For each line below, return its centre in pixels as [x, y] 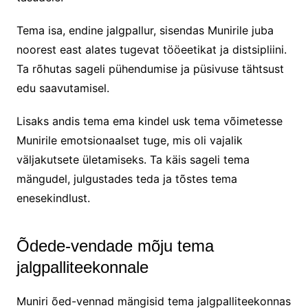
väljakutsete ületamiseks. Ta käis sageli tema [133, 159]
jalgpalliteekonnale [82, 267]
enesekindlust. [53, 198]
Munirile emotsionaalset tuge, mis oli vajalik [129, 140]
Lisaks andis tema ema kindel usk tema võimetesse [149, 121]
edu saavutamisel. [63, 88]
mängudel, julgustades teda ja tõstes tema [126, 178]
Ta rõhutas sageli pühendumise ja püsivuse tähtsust [150, 68]
